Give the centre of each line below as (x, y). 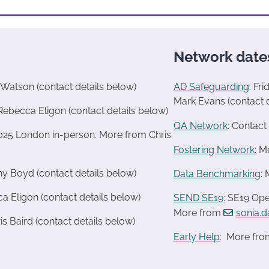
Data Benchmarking (217, 174)
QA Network (201, 126)
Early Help (197, 237)
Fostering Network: (215, 150)
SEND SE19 (199, 198)
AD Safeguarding (212, 87)
